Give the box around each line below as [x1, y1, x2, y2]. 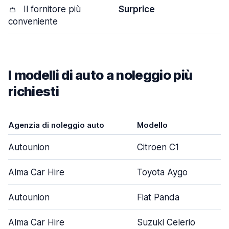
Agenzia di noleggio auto [8, 120, 104, 130]
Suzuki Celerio [137, 217, 195, 227]
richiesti [8, 83, 59, 99]
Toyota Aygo [137, 167, 188, 177]
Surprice [119, 4, 155, 14]
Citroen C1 [137, 142, 179, 152]
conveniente [8, 16, 58, 27]
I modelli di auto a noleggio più [8, 67, 193, 83]
